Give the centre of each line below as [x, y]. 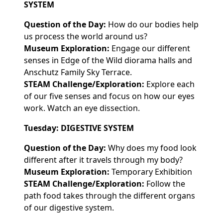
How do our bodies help [152, 24]
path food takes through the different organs [110, 195]
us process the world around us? [87, 36]
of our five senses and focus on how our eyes [109, 96]
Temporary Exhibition [152, 171]
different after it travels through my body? [103, 160]
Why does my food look [152, 148]
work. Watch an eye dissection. [82, 108]
